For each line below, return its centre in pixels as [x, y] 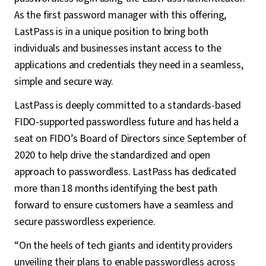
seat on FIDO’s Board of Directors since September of [130, 139]
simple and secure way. [64, 82]
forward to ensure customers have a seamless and [124, 205]
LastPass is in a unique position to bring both [111, 32]
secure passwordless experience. [85, 222]
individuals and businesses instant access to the [118, 48]
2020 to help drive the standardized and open [113, 155]
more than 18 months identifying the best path [116, 189]
